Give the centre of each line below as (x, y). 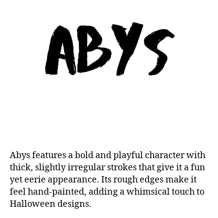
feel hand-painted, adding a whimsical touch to (107, 192)
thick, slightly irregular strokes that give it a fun (108, 168)
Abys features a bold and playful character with (108, 156)
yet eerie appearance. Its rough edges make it (103, 180)
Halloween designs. (51, 204)
